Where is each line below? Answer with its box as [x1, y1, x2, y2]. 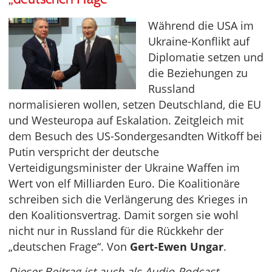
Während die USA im [148, 18, 254, 33]
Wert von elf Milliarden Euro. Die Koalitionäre [8, 175, 240, 191]
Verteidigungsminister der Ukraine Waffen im [8, 160, 240, 175]
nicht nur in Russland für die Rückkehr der [8, 223, 223, 238]
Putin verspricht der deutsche [8, 144, 159, 159]
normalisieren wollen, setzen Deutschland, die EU [8, 97, 261, 112]
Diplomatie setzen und [148, 49, 263, 64]
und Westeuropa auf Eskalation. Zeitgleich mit [8, 112, 243, 127]
